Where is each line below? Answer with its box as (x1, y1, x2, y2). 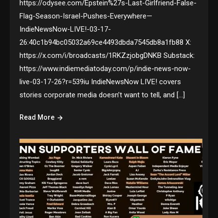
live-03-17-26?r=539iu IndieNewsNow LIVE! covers (19, 77, 182, 86)
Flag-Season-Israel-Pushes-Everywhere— (19, 11, 153, 20)
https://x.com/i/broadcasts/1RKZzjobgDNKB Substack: (19, 51, 195, 60)
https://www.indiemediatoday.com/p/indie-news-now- (19, 64, 191, 73)
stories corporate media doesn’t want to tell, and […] (19, 90, 185, 99)
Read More (19, 113, 55, 121)
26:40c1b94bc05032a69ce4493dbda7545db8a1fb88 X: (19, 37, 192, 47)
